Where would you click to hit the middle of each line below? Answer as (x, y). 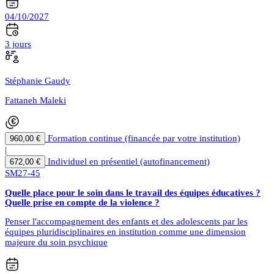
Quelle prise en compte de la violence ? (82, 203)
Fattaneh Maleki (35, 101)
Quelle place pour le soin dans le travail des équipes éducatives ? (133, 193)
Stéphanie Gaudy (38, 81)
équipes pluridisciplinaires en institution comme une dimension (125, 232)
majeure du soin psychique (56, 243)
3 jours (18, 44)
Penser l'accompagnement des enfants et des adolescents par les (126, 222)
